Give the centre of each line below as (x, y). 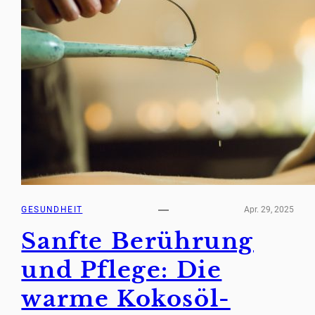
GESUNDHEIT (52, 210)
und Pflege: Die (122, 270)
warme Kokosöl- (126, 298)
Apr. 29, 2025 (269, 210)
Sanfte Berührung (137, 241)
